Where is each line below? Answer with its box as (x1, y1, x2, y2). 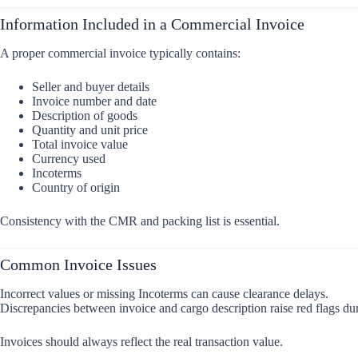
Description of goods (32, 109, 137, 123)
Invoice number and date (32, 94, 157, 109)
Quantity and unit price (32, 123, 148, 137)
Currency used (32, 152, 105, 166)
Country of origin (32, 181, 120, 195)
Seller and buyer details (32, 80, 149, 94)
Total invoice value (32, 137, 128, 152)
